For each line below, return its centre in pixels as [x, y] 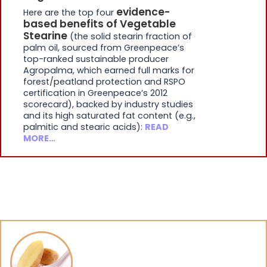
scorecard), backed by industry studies [108, 105]
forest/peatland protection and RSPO [104, 82]
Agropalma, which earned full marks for [109, 71]
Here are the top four [70, 13]
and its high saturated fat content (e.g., [109, 116]
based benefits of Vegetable [100, 24]
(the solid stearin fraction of [130, 37]
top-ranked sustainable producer [96, 59]
